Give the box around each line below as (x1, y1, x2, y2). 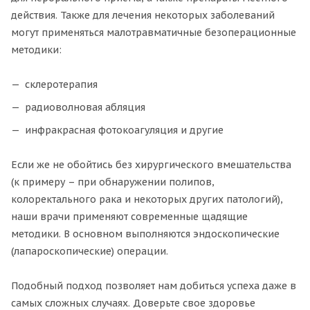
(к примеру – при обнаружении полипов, (11, 176, 215, 189)
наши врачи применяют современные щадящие (11, 210, 248, 224)
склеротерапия (25, 78, 98, 91)
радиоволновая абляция (25, 101, 145, 114)
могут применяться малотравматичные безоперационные (11, 26, 296, 39)
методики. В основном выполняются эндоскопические (11, 228, 280, 241)
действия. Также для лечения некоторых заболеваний (11, 9, 275, 22)
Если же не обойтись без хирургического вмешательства (11, 158, 291, 172)
